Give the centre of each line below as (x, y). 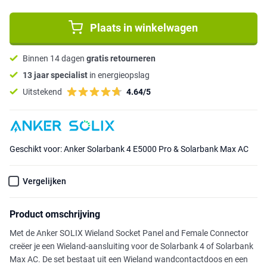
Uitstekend (42, 91)
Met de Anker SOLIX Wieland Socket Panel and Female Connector (129, 233)
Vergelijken (44, 181)
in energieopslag (119, 75)
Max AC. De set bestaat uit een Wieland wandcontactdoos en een (129, 260)
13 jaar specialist (55, 75)
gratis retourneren (121, 58)
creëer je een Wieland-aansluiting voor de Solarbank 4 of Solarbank (131, 246)
